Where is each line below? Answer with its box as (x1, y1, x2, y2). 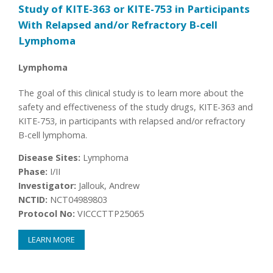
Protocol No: (18, 208, 76, 220)
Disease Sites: (18, 152, 81, 164)
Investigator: (18, 180, 77, 192)
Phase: (18, 166, 48, 178)
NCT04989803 (48, 194, 108, 206)
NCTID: (18, 194, 48, 206)
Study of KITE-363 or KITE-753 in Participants (18, 1, 250, 16)
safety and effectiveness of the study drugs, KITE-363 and (18, 101, 253, 113)
